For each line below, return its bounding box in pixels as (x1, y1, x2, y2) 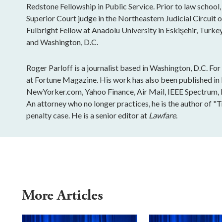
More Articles (22, 185, 107, 205)
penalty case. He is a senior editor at (26, 110, 149, 120)
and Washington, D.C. (26, 37, 99, 47)
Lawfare (149, 110, 176, 120)
